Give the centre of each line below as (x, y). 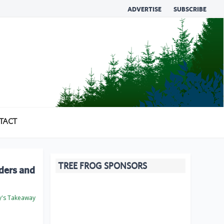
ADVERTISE (144, 9)
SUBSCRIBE (190, 9)
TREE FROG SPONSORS (102, 166)
